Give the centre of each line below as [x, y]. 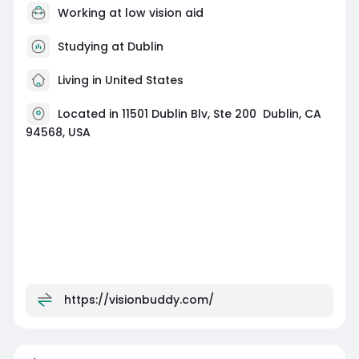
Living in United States [119, 80]
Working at [91, 12]
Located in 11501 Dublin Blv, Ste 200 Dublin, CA [189, 113]
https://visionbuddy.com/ [139, 299]
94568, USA [58, 132]
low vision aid [164, 12]
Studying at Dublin [110, 46]
